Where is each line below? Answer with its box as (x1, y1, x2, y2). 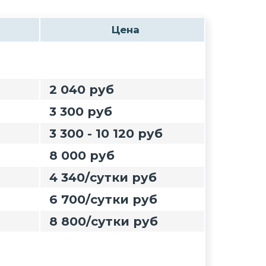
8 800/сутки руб (49, 214, 158, 229)
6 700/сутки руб (49, 192, 157, 207)
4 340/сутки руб (49, 170, 157, 185)
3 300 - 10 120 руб (49, 126, 163, 141)
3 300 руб (49, 104, 112, 119)
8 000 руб (49, 148, 115, 163)
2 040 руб (49, 82, 114, 97)
